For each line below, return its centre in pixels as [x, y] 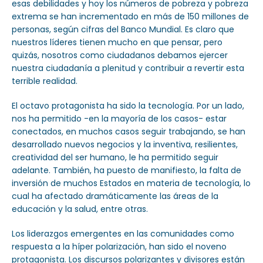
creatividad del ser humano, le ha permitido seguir [115, 157]
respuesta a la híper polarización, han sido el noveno [119, 246]
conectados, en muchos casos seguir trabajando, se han [129, 131]
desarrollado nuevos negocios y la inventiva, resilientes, [125, 144]
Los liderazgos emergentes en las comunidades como [123, 233]
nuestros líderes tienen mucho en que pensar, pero [117, 42]
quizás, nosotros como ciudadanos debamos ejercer [120, 55]
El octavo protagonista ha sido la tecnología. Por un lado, [128, 105]
